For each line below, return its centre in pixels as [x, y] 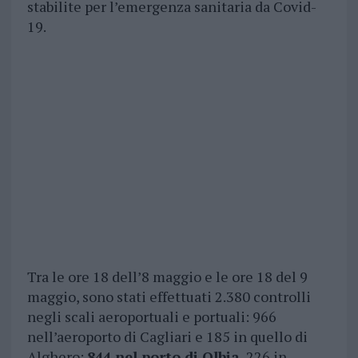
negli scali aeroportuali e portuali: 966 [151, 317]
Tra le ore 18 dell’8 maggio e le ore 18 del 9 [167, 277]
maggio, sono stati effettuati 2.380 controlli [169, 297]
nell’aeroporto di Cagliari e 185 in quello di [167, 337]
